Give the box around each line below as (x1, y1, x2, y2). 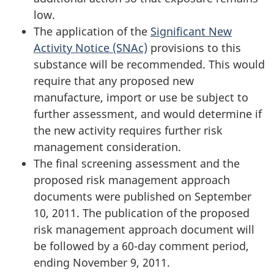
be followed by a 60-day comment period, (34, 238, 249, 253)
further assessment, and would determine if (34, 106, 262, 121)
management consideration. (34, 139, 181, 154)
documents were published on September (34, 188, 251, 204)
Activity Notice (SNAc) (34, 40, 147, 55)
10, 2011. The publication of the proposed (34, 205, 250, 220)
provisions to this (147, 40, 241, 55)
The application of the (34, 23, 150, 39)
